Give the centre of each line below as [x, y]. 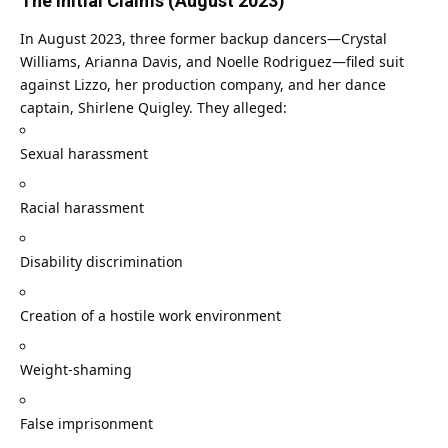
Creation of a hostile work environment [150, 316]
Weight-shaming [76, 370]
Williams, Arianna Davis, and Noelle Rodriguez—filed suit [212, 62]
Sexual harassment [84, 154]
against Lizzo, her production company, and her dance [203, 85]
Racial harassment [82, 208]
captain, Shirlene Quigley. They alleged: [153, 108]
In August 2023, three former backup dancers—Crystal [203, 39]
